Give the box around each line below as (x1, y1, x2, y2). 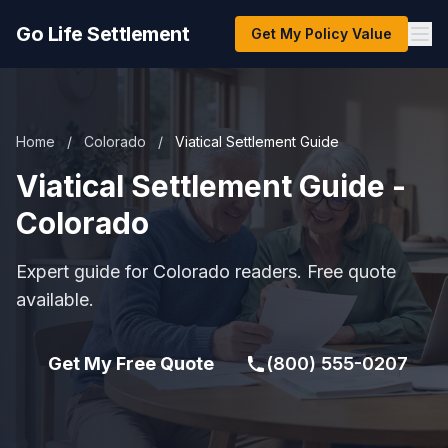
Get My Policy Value (251, 25, 392, 42)
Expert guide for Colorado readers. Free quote (16, 261, 396, 282)
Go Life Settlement (16, 22, 189, 46)
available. (16, 289, 94, 310)
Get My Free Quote (48, 353, 214, 374)
